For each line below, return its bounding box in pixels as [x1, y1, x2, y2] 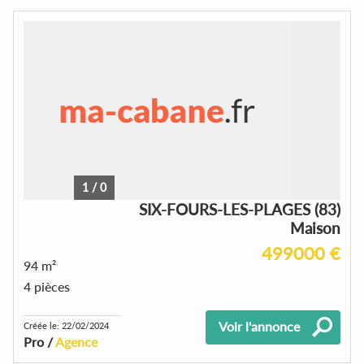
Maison [290, 218, 340, 237]
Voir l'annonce [219, 318, 300, 334]
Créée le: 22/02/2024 [24, 319, 109, 331]
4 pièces [24, 278, 70, 294]
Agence [55, 333, 97, 349]
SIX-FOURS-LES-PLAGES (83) [139, 199, 340, 219]
